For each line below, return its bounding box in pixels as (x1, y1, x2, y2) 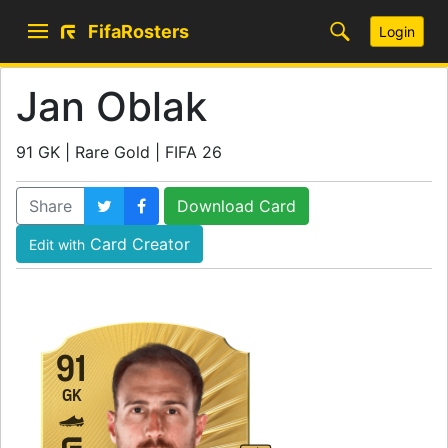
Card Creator (85, 234, 190, 254)
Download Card (177, 196, 296, 216)
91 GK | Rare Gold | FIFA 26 (16, 142, 222, 162)
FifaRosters (88, 20, 189, 42)
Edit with (29, 236, 85, 253)
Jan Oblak (16, 82, 207, 131)
